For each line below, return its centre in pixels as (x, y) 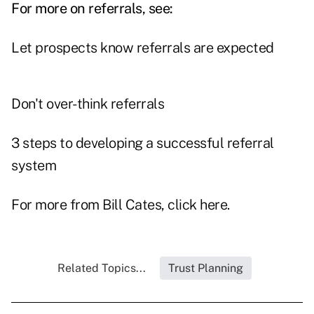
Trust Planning (205, 268)
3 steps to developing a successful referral (143, 143)
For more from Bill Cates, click (105, 205)
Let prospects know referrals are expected (143, 48)
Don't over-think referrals (88, 104)
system (34, 166)
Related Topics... (101, 268)
